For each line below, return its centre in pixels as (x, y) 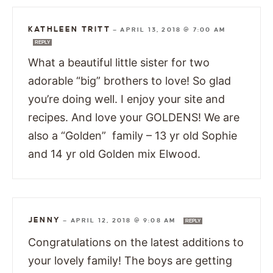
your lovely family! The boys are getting (130, 261)
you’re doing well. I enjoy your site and (126, 99)
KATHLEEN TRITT (69, 30)
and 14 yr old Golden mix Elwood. (117, 154)
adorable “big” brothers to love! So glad (129, 81)
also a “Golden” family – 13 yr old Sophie (133, 136)
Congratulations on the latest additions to (136, 243)
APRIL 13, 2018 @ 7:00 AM (173, 30)
